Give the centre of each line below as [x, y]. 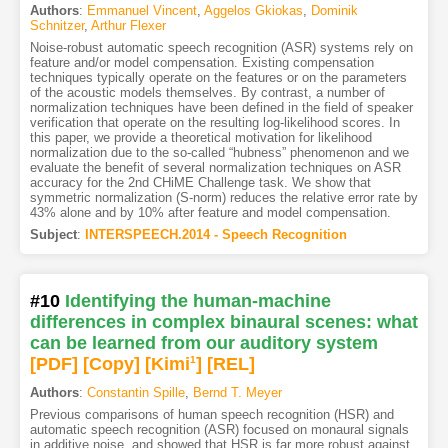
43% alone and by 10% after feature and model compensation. [210, 212]
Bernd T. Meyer [237, 392]
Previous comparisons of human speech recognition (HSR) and [211, 414]
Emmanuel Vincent [141, 10]
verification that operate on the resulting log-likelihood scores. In [214, 122]
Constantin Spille [135, 392]
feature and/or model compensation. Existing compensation [201, 62]
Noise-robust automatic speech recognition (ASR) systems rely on [221, 47]
